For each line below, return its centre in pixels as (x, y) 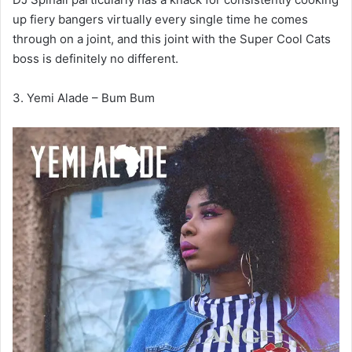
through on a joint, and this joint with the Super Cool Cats (172, 38)
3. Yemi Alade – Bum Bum (84, 97)
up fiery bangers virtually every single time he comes (160, 19)
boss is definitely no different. (95, 58)
